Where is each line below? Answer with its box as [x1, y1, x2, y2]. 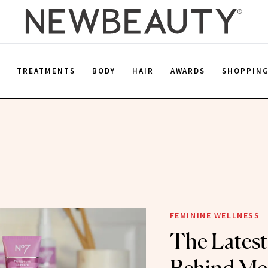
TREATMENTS [17, 65, 75, 76]
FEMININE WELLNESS [169, 210, 260, 221]
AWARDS [170, 65, 206, 76]
